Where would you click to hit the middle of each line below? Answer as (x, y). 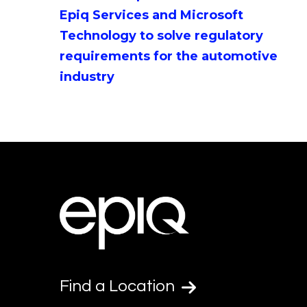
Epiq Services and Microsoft (151, 15)
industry (87, 76)
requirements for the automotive (169, 56)
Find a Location (119, 286)
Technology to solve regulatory (161, 35)
